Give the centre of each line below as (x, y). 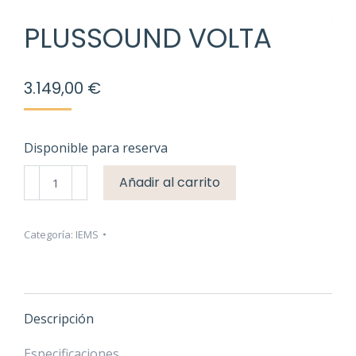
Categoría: (50, 235)
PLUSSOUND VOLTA (148, 39)
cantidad (48, 213)
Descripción (59, 319)
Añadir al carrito (170, 183)
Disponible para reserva (96, 148)
